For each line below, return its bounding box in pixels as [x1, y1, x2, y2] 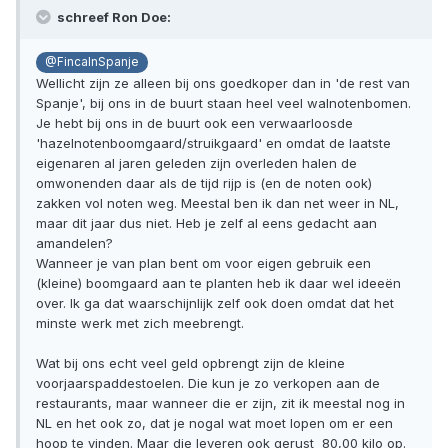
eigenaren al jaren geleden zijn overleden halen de [36, 154, 357, 171]
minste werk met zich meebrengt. [36, 314, 244, 331]
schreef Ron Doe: [54, 9, 171, 26]
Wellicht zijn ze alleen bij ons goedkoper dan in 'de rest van [36, 74, 410, 91]
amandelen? [36, 234, 113, 251]
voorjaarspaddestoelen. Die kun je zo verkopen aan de [36, 374, 380, 391]
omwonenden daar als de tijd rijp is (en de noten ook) [36, 174, 372, 191]
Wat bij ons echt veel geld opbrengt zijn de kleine [36, 354, 345, 371]
